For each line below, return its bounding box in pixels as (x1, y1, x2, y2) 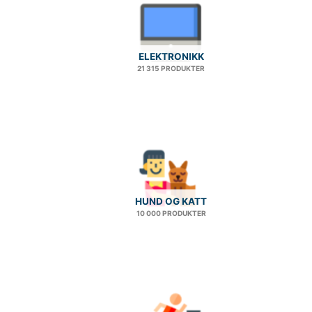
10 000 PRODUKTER (136, 208, 206, 217)
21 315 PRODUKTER (137, 64, 205, 73)
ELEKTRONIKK (138, 51, 204, 63)
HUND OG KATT (135, 195, 207, 207)
